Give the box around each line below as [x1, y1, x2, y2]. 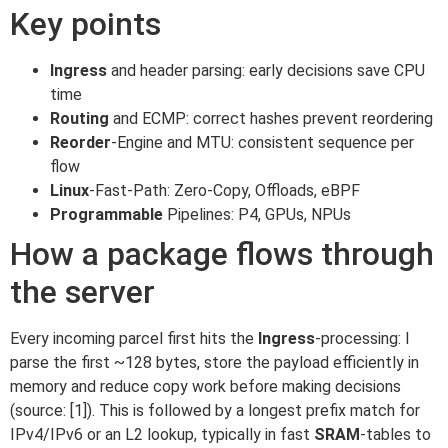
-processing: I [315, 328, 410, 348]
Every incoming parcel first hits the [10, 328, 258, 348]
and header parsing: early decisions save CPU [107, 60, 425, 80]
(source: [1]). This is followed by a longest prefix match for [10, 400, 420, 420]
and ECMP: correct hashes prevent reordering [109, 108, 433, 128]
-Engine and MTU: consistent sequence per [111, 132, 414, 152]
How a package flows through [10, 234, 434, 273]
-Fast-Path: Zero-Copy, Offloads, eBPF [89, 180, 360, 200]
